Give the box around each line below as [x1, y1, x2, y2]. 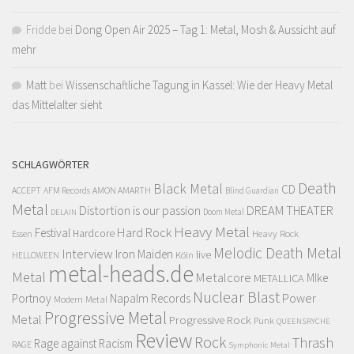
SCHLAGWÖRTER [12, 157, 89, 172]
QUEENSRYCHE [277, 316, 330, 327]
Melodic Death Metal [213, 243, 341, 263]
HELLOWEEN [12, 250, 59, 262]
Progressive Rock [169, 312, 251, 328]
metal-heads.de [48, 259, 194, 289]
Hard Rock [117, 224, 171, 242]
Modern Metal [54, 293, 107, 306]
